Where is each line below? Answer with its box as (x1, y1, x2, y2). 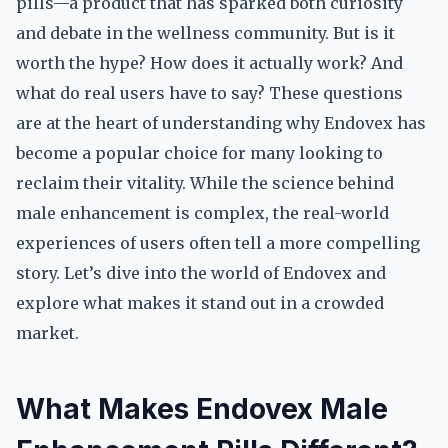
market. (16, 323, 79, 343)
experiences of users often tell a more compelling (16, 233, 420, 253)
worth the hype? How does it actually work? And (16, 53, 403, 73)
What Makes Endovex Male (16, 392, 388, 426)
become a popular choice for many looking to (16, 143, 383, 163)
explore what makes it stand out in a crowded (16, 293, 384, 313)
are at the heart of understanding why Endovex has (16, 113, 426, 133)
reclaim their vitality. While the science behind (16, 173, 394, 193)
